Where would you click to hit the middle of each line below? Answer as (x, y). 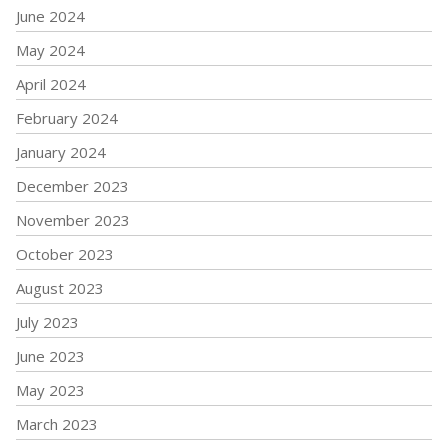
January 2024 (61, 152)
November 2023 (73, 220)
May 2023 (50, 390)
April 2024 (51, 84)
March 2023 (57, 424)
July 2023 (47, 322)
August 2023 (60, 288)
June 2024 (50, 16)
